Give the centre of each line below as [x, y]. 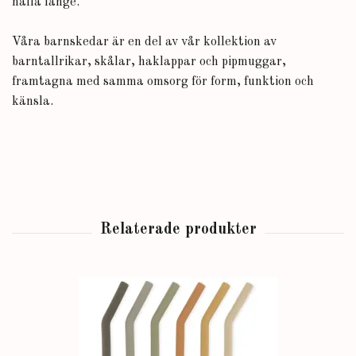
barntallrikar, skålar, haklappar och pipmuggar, [149, 62]
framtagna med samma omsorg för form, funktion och [163, 82]
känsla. [33, 102]
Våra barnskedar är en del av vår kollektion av [144, 42]
